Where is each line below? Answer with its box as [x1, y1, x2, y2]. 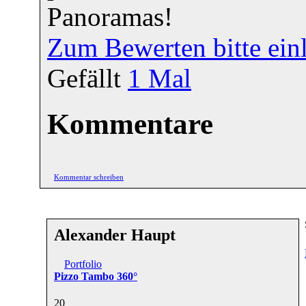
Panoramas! [47, 1, 173, 31]
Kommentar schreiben [54, 172, 124, 181]
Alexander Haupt [54, 225, 176, 244]
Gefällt [47, 63, 128, 93]
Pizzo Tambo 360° [54, 270, 137, 282]
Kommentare [47, 107, 213, 140]
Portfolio [64, 258, 102, 270]
